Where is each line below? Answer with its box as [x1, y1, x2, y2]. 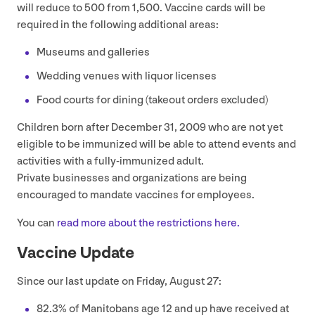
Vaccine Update [17, 242, 134, 263]
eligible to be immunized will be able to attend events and [17, 137, 296, 151]
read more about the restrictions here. [57, 216, 240, 230]
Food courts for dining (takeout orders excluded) [37, 93, 268, 107]
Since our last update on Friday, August [17, 274, 207, 288]
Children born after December [17, 120, 164, 134]
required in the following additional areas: [17, 18, 221, 32]
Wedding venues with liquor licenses [37, 69, 217, 83]
